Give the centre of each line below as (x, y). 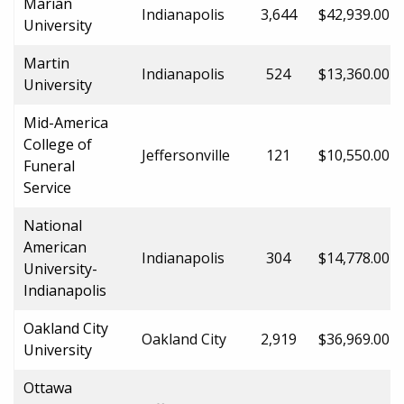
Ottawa (48, 387)
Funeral (49, 165)
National (53, 225)
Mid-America (66, 122)
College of (58, 144)
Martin (46, 63)
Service (47, 187)
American (55, 247)
